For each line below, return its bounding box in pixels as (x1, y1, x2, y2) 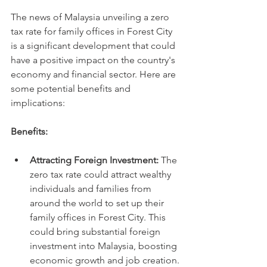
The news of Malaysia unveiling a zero (11, 11, 172, 23)
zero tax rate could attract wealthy (30, 169, 173, 180)
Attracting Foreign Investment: (30, 154, 159, 166)
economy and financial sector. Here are (11, 69, 178, 80)
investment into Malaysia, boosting (30, 240, 179, 252)
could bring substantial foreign (30, 226, 163, 237)
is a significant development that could (11, 40, 178, 51)
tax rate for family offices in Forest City (11, 26, 175, 37)
